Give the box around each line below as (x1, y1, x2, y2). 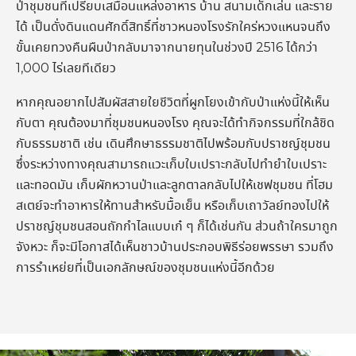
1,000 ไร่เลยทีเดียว (16, 60, 116, 76)
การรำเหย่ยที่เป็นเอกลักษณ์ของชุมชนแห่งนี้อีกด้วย (16, 260, 275, 276)
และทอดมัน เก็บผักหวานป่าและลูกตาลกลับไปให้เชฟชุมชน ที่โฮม (16, 177, 333, 193)
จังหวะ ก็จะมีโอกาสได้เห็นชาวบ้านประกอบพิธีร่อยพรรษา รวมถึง (16, 239, 334, 255)
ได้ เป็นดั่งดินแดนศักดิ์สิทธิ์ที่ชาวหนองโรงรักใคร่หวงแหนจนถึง (16, 19, 331, 35)
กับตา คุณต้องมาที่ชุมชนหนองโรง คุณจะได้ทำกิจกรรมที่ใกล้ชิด (16, 115, 335, 131)
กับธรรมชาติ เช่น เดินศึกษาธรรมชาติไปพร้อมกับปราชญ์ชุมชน (16, 136, 331, 152)
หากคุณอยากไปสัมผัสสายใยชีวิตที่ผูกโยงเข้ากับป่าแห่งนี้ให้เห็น (16, 95, 330, 110)
